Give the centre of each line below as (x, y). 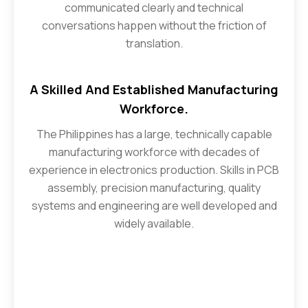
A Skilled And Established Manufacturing (154, 89)
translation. (154, 43)
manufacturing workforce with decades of (154, 152)
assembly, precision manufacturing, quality (154, 187)
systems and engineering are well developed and (154, 205)
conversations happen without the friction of (154, 25)
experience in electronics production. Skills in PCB (154, 169)
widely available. (154, 223)
